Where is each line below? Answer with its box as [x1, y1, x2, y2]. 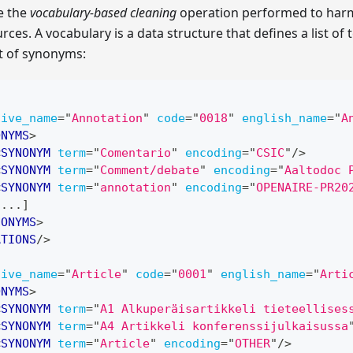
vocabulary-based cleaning [30, 4, 176, 22]
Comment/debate [100, 163, 199, 178]
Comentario [100, 146, 171, 161]
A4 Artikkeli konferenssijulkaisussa [100, 319, 348, 334]
